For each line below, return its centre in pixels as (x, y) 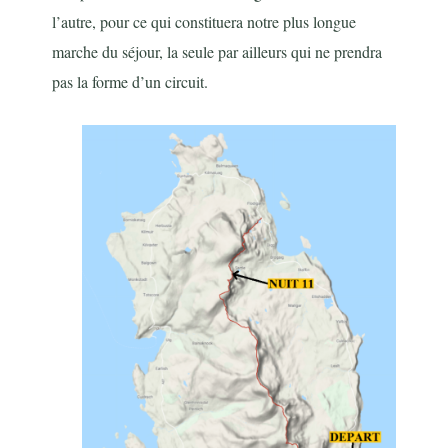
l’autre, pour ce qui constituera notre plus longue (204, 22)
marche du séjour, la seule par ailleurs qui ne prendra (217, 52)
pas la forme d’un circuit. (130, 82)
